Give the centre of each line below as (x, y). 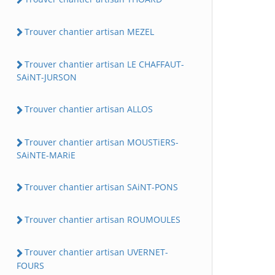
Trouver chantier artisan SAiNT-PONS (101, 187)
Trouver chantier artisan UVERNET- (96, 252)
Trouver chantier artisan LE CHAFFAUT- (104, 64)
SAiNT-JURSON (47, 77)
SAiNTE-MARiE (46, 155)
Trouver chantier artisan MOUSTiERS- (102, 142)
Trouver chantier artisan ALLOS (89, 109)
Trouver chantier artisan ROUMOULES (103, 219)
